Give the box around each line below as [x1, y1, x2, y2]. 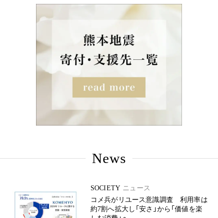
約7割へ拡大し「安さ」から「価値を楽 [91, 205, 202, 213]
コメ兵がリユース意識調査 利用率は [91, 196, 208, 203]
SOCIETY [91, 184, 121, 192]
